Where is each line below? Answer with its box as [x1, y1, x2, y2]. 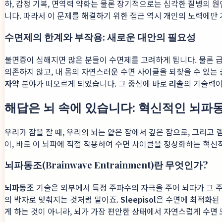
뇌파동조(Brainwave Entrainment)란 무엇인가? [4, 159, 208, 171]
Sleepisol [120, 193, 156, 205]
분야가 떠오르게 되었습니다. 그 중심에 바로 [19, 77, 169, 89]
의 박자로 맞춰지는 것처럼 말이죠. [4, 193, 120, 205]
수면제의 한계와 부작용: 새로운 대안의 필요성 [4, 31, 196, 44]
